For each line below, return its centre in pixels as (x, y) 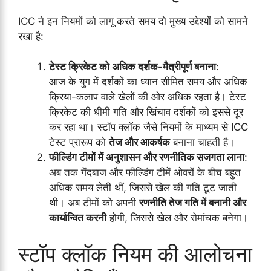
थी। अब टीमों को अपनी (94, 203)
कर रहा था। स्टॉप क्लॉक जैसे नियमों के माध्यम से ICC (149, 127)
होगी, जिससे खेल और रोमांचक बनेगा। (177, 218)
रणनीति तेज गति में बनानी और (193, 203)
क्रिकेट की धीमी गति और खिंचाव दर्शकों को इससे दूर (146, 112)
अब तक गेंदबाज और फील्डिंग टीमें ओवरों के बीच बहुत (145, 173)
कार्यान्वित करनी (78, 218)
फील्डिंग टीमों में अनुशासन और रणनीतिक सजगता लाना (147, 158)
